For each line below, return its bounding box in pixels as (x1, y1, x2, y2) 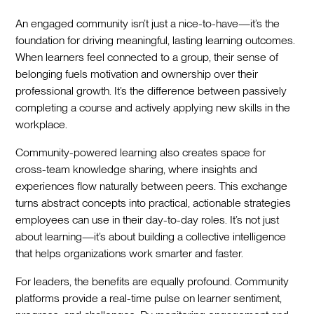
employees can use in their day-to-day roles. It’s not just (15, 212, 280, 226)
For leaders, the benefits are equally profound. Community (15, 274, 289, 288)
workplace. (15, 117, 68, 131)
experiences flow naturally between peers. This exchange (15, 179, 288, 193)
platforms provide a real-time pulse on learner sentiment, (15, 291, 282, 305)
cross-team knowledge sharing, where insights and (15, 162, 258, 176)
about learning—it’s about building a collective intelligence (15, 229, 287, 243)
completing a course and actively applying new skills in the (15, 100, 291, 114)
